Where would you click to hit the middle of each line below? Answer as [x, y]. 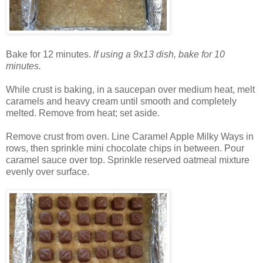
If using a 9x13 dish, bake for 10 [159, 55]
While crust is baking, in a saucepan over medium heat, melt [130, 90]
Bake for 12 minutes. [50, 55]
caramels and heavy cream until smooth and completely [121, 102]
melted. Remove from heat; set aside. [84, 113]
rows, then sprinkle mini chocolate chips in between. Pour [125, 149]
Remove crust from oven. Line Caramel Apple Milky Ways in [130, 137]
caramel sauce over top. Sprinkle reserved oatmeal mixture [128, 160]
